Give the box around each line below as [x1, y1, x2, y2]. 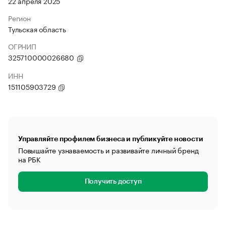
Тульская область [8, 23, 66, 34]
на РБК [18, 153, 41, 164]
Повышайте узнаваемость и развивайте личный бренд [18, 144, 199, 155]
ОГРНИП [8, 40, 36, 51]
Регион [8, 12, 31, 23]
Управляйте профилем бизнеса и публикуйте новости [18, 135, 203, 142]
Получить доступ [84, 178, 142, 185]
